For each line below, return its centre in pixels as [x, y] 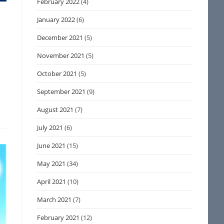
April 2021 [52, 181]
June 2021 [51, 145]
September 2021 [61, 91]
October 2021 [57, 73]
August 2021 [55, 109]
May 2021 [51, 163]
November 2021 [61, 55]
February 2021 [58, 217]
